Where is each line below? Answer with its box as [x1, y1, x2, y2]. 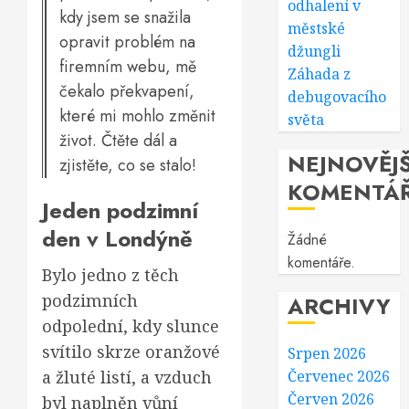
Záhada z [288, 64, 351, 84]
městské [288, 18, 346, 38]
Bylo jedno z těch [42, 264, 179, 286]
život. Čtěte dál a [59, 129, 177, 152]
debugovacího [288, 87, 387, 107]
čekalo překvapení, [59, 79, 194, 103]
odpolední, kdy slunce [42, 315, 219, 337]
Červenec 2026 [288, 366, 391, 386]
